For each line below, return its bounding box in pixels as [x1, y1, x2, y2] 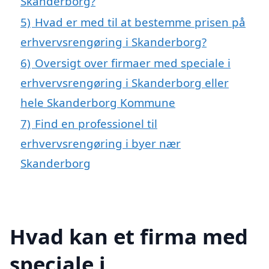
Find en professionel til [35, 115, 157, 131]
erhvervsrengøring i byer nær [20, 135, 181, 151]
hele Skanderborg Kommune [20, 94, 175, 110]
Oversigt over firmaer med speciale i [35, 55, 231, 70]
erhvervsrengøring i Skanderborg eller [20, 74, 229, 90]
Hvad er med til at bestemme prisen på [35, 14, 246, 29]
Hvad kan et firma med [10, 222, 248, 250]
